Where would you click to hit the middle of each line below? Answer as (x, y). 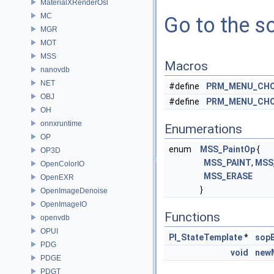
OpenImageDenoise (74, 191)
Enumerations (203, 129)
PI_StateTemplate (206, 237)
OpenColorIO (62, 164)
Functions (192, 217)
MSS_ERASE (228, 176)
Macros (186, 66)
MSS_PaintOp (228, 149)
